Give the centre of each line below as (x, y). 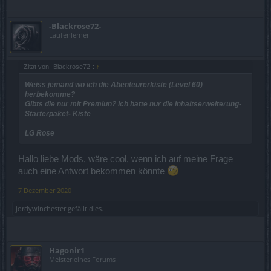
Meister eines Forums (82, 260)
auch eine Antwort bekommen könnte (93, 171)
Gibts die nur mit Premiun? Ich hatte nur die (100, 104)
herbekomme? (50, 94)
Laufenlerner (69, 34)
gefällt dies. (85, 209)
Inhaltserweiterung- (208, 104)
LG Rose (40, 133)
